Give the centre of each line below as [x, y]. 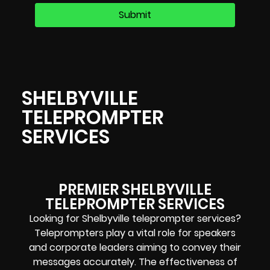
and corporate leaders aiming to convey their [135, 248]
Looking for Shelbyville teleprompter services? [135, 219]
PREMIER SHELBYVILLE [135, 190]
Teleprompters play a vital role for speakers [135, 233]
